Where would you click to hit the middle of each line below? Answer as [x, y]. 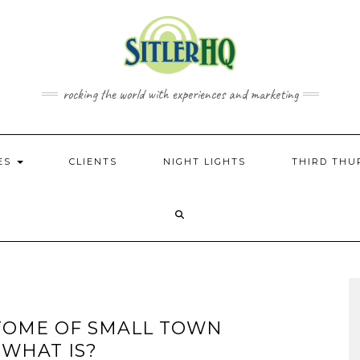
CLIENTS [93, 162]
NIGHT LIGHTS [205, 162]
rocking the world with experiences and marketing [180, 94]
